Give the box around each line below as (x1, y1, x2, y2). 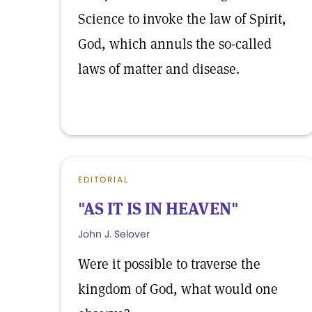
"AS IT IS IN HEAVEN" (78, 198, 239, 219)
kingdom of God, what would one (78, 280, 278, 298)
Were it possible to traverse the (78, 255, 260, 273)
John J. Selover (78, 227, 150, 241)
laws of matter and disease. (78, 60, 240, 78)
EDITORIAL (78, 173, 129, 185)
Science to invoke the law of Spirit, (78, 10, 286, 28)
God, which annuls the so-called (78, 35, 272, 53)
